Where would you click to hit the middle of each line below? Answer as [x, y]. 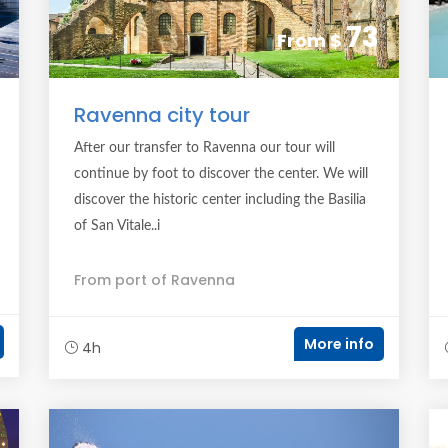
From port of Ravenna [154, 280]
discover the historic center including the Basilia [220, 200]
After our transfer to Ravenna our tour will [204, 148]
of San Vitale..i [117, 226]
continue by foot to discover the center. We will [221, 174]
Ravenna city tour [162, 115]
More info [339, 344]
